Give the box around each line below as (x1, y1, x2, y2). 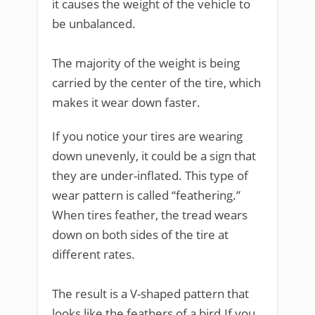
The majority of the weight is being (52, 54, 240, 71)
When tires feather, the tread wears (52, 206, 247, 223)
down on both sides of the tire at (52, 226, 229, 243)
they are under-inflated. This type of (52, 167, 248, 184)
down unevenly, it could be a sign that (52, 147, 256, 164)
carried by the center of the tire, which (52, 74, 261, 91)
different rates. (52, 245, 135, 262)
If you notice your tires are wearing (52, 127, 243, 144)
